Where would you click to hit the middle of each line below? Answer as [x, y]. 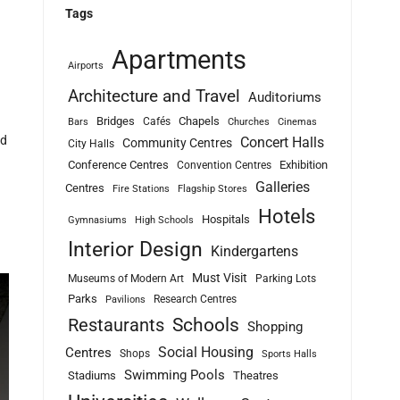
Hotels [287, 216]
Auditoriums [285, 97]
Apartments [179, 59]
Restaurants [117, 325]
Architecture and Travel [154, 96]
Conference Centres [119, 164]
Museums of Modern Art [126, 278]
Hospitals [226, 219]
